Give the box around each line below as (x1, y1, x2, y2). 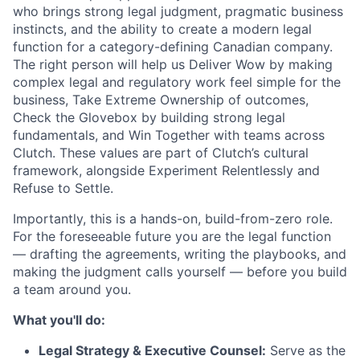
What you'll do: (13, 312, 105, 329)
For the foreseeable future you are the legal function (13, 228, 331, 245)
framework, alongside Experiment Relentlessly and (13, 162, 320, 179)
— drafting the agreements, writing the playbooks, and (13, 246, 346, 263)
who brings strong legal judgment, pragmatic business (13, 3, 343, 20)
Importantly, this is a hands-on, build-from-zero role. (13, 211, 333, 227)
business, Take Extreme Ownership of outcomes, (13, 92, 309, 108)
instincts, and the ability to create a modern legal (13, 21, 312, 38)
